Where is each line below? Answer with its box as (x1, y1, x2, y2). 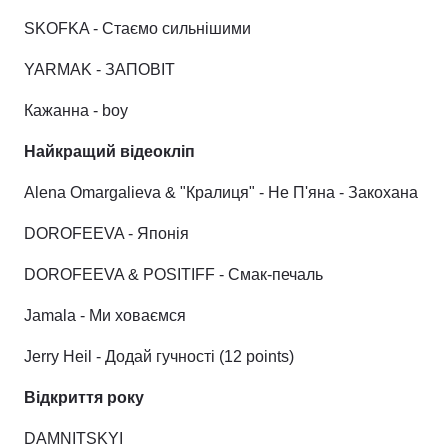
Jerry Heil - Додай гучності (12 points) (24, 348, 294, 365)
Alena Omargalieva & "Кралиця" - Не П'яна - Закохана (24, 184, 418, 201)
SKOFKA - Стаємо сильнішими (24, 20, 251, 37)
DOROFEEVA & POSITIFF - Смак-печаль (24, 266, 323, 283)
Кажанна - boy (24, 102, 128, 119)
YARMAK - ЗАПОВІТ (24, 61, 175, 78)
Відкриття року (24, 389, 144, 406)
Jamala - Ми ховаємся (24, 307, 186, 324)
